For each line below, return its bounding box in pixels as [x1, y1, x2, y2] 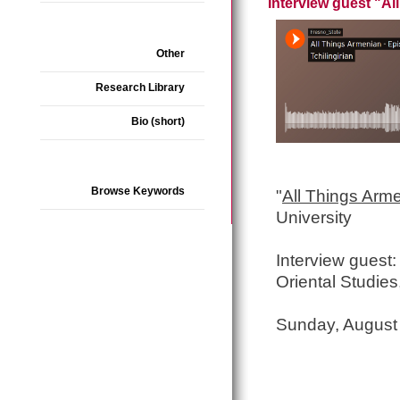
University [276, 208, 352, 227]
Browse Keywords [91, 185, 185, 197]
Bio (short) [131, 115, 185, 128]
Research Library [96, 81, 185, 94]
